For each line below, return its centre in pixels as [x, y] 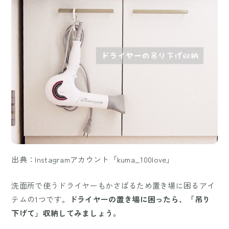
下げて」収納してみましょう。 [66, 213]
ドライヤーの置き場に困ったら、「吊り [140, 199]
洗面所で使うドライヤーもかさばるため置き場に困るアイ [113, 186]
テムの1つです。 [40, 199]
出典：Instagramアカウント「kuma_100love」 [93, 159]
